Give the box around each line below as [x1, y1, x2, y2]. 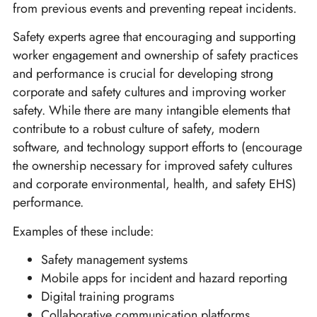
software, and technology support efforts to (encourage [13, 138, 302, 157]
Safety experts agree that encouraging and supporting [13, 28, 296, 47]
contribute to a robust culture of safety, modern [13, 120, 260, 139]
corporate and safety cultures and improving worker [13, 83, 286, 102]
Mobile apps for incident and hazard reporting [41, 268, 287, 287]
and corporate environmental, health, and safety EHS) [13, 175, 296, 194]
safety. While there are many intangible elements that [13, 101, 290, 120]
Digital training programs [41, 287, 174, 306]
